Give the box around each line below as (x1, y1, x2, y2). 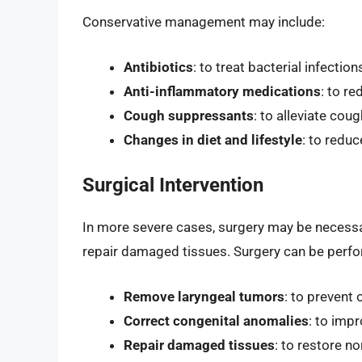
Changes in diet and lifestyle (124, 131, 302, 148)
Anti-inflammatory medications (124, 82, 321, 99)
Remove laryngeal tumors (124, 288, 284, 305)
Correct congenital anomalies (124, 312, 309, 329)
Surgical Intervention (82, 174, 263, 197)
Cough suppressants (124, 107, 254, 124)
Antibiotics (124, 58, 193, 75)
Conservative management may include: (82, 14, 325, 31)
